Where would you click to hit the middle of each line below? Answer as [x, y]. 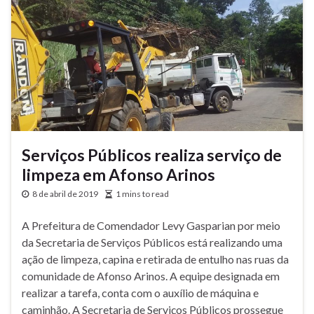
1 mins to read [142, 193]
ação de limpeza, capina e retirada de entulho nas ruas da [155, 259]
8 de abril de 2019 [65, 193]
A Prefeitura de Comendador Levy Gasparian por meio [151, 225]
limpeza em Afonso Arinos [118, 174]
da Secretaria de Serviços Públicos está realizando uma [152, 242]
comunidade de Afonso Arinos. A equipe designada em [151, 275]
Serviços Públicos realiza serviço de [152, 155]
